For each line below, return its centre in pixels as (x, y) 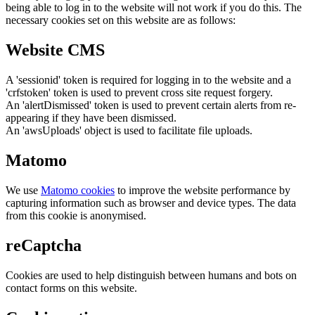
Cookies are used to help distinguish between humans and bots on (151, 275)
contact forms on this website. (71, 288)
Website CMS (55, 50)
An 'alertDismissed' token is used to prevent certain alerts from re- (151, 105)
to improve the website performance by (202, 191)
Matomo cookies (78, 191)
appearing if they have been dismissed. (91, 118)
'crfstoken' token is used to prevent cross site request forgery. (139, 93)
